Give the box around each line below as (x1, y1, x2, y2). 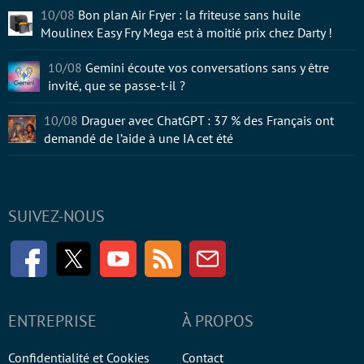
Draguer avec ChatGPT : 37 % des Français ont (81, 112, 335, 129)
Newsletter (225, 240, 285, 258)
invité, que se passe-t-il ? (47, 77, 185, 94)
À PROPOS (182, 310, 253, 332)
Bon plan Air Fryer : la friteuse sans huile (78, 6, 301, 24)
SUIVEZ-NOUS (8, 206, 105, 227)
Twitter (94, 240, 132, 258)
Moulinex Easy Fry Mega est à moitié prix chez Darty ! (41, 24, 333, 41)
